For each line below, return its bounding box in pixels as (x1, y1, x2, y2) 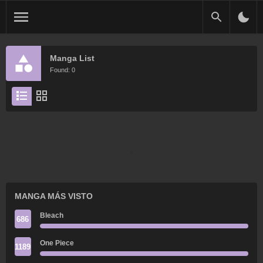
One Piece (39, 239, 74, 247)
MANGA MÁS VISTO (14, 191, 93, 201)
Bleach (39, 211, 63, 220)
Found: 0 (49, 66, 75, 73)
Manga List (49, 53, 95, 63)
